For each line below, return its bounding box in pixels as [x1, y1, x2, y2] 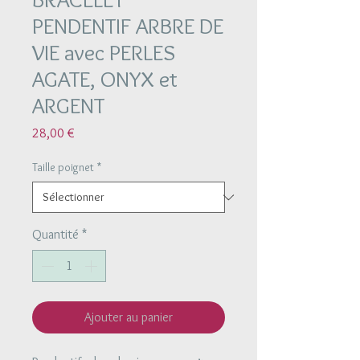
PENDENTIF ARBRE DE [32, 12, 223, 39]
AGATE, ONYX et [32, 65, 178, 92]
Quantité [32, 227, 79, 242]
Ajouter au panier [84, 309, 173, 325]
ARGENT [32, 92, 104, 119]
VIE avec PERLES [32, 39, 175, 66]
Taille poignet [32, 160, 94, 174]
